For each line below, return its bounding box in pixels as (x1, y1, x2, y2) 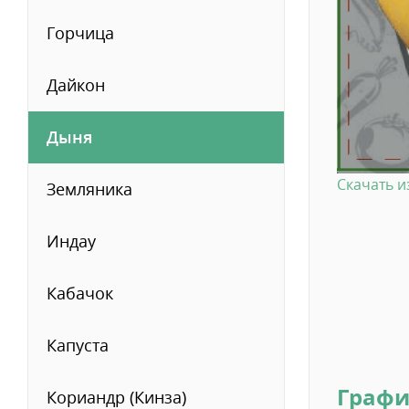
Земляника (47, 178, 132, 200)
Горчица (47, 22, 114, 44)
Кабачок (47, 282, 113, 304)
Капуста (47, 334, 109, 356)
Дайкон (47, 74, 105, 96)
